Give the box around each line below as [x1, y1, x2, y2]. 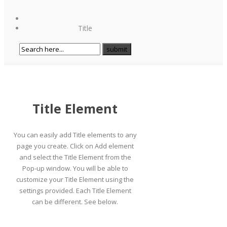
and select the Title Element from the [19, 152, 131, 162]
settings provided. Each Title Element [19, 185, 131, 195]
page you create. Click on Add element [16, 141, 134, 150]
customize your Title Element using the [16, 174, 134, 184]
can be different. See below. [32, 197, 118, 206]
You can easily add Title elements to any [13, 130, 137, 139]
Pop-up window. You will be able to [22, 163, 128, 173]
